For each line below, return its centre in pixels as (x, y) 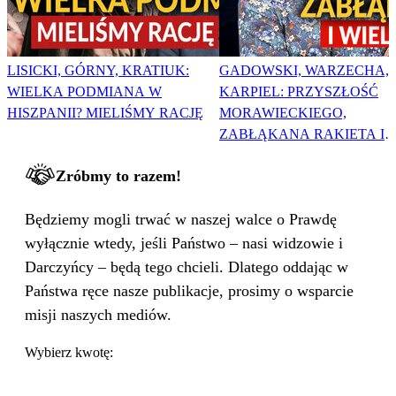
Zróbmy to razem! (118, 176)
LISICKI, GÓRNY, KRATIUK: (98, 71)
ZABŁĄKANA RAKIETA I (302, 134)
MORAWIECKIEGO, (283, 113)
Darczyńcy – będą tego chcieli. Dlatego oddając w (187, 267)
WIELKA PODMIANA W (84, 92)
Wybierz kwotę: (69, 353)
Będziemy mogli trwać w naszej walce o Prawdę (181, 220)
